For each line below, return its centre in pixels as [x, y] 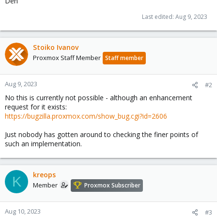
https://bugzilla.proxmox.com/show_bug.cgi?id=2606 [86, 116]
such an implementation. [43, 144]
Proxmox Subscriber [112, 186]
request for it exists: [36, 107]
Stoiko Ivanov [56, 47]
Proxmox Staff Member [67, 58]
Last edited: [159, 17]
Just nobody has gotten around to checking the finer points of [101, 134]
